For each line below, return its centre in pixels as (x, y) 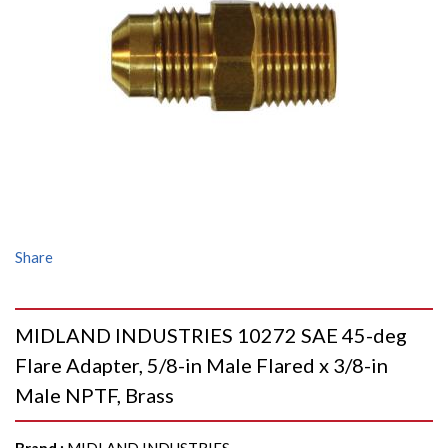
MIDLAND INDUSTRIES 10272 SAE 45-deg (211, 335)
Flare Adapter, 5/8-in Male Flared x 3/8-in (201, 365)
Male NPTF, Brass (94, 395)
